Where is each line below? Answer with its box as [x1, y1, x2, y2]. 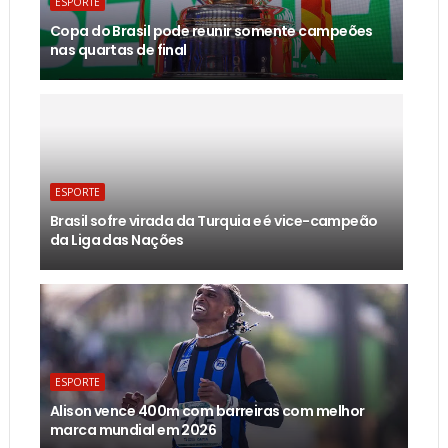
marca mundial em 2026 [49, 420, 217, 441]
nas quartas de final [49, 40, 187, 61]
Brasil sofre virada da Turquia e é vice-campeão [49, 211, 378, 232]
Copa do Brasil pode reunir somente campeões [49, 21, 373, 42]
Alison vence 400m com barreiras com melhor [49, 401, 365, 422]
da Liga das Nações [49, 230, 184, 251]
